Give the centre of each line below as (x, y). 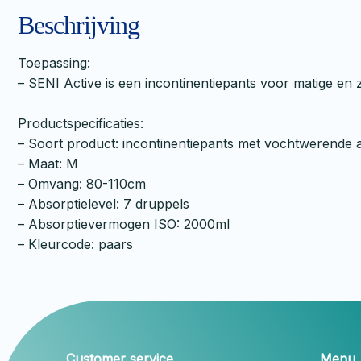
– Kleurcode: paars (75, 244)
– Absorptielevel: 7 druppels (104, 203)
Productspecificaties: (81, 123)
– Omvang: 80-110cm (82, 183)
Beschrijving (79, 25)
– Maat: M (48, 163)
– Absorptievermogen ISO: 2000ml (124, 224)
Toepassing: (54, 62)
